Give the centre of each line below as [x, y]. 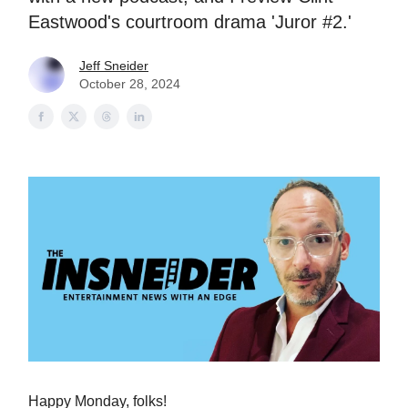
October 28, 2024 [130, 84]
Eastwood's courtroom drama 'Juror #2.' [190, 22]
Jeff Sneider [114, 66]
